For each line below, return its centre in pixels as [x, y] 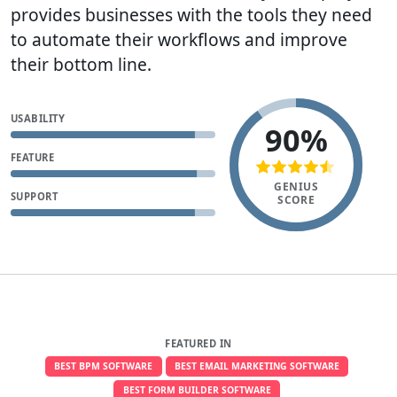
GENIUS [296, 186]
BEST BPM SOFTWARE [104, 366]
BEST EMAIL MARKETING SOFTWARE [257, 366]
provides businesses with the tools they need [191, 14]
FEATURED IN [198, 343]
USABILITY [38, 118]
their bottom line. [81, 64]
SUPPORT [35, 196]
